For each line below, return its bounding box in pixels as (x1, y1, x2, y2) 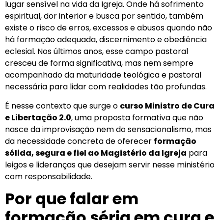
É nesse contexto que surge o (5, 100, 120, 111)
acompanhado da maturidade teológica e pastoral (5, 69, 201, 81)
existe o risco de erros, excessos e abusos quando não (5, 22, 212, 34)
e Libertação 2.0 (5, 111, 71, 123)
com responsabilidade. (5, 170, 92, 182)
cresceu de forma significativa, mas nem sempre (5, 57, 193, 69)
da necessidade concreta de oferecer (5, 135, 154, 147)
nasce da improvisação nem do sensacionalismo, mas (5, 123, 212, 135)
